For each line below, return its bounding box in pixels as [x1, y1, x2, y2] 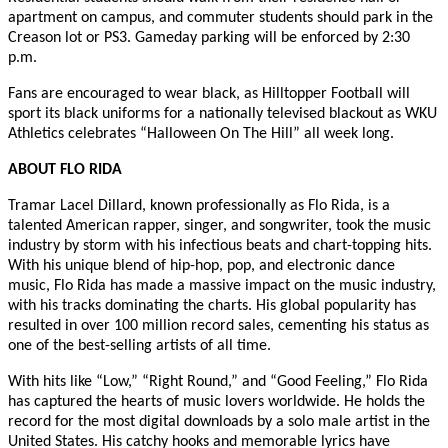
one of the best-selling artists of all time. [8, 337, 271, 354]
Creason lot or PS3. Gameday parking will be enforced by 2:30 [8, 29, 410, 46]
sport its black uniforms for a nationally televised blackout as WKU [8, 105, 437, 122]
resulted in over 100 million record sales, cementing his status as [8, 317, 429, 334]
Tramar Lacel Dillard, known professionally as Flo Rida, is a [8, 197, 390, 214]
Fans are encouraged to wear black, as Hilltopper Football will [8, 85, 410, 102]
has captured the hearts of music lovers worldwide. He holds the [8, 393, 425, 410]
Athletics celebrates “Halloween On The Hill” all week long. [8, 125, 394, 142]
